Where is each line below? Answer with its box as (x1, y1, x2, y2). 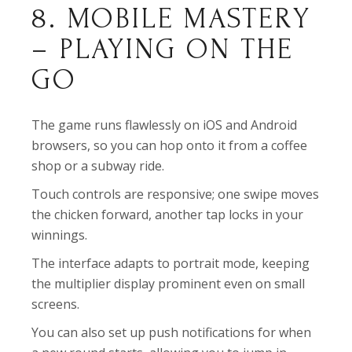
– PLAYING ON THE (31, 33, 294, 65)
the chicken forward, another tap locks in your (31, 206, 304, 223)
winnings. (31, 226, 88, 244)
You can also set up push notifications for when (31, 324, 312, 341)
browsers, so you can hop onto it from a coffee (31, 137, 308, 154)
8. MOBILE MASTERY (31, 2, 311, 35)
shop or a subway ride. (31, 157, 165, 174)
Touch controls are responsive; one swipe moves (31, 185, 320, 203)
